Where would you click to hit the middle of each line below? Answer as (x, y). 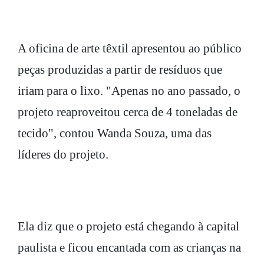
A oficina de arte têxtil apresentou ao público (130, 48)
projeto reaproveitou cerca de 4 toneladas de (128, 112)
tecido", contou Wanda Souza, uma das (115, 133)
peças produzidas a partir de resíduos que (120, 69)
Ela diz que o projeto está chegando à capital (128, 227)
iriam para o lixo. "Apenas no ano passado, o (129, 90)
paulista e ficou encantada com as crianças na (129, 248)
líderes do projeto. (63, 154)
